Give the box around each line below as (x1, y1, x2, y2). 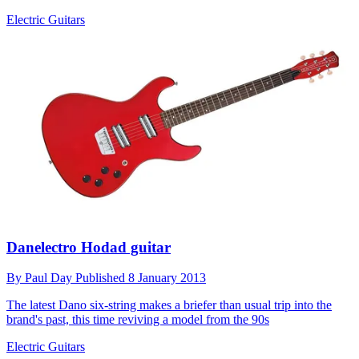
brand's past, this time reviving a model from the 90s (6, 313, 269, 327)
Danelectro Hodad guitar (6, 238, 171, 256)
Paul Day (25, 271, 75, 285)
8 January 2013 (128, 271, 206, 285)
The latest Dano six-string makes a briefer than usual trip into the (6, 298, 332, 313)
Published (75, 271, 128, 285)
